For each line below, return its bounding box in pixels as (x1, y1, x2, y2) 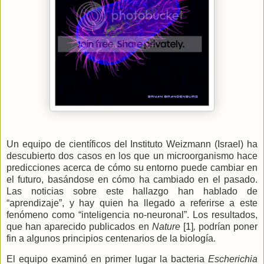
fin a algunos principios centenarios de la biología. (6, 233, 216, 243)
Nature (151, 221, 183, 232)
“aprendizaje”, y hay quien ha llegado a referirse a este (6, 197, 258, 208)
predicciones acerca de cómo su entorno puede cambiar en (6, 162, 258, 173)
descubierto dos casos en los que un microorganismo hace (6, 150, 258, 161)
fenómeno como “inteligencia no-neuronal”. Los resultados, (6, 209, 258, 220)
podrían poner (198, 221, 258, 232)
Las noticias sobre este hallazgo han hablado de (6, 186, 258, 196)
